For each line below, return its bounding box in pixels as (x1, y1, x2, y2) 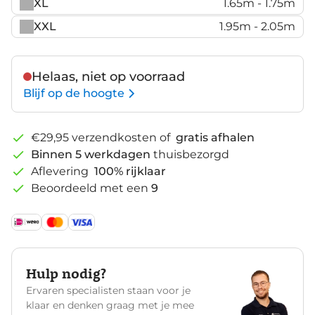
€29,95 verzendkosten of (31, 130, 173, 144)
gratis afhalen (176, 130, 255, 144)
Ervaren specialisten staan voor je (26, 283, 191, 297)
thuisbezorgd (153, 147, 229, 161)
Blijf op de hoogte (23, 86, 124, 100)
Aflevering (31, 164, 91, 178)
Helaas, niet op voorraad (32, 68, 185, 84)
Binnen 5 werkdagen (31, 147, 150, 161)
